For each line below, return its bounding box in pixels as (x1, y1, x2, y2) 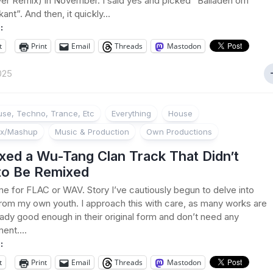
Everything (112, 108, 151, 118)
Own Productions (146, 127, 212, 136)
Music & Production (55, 127, 129, 136)
